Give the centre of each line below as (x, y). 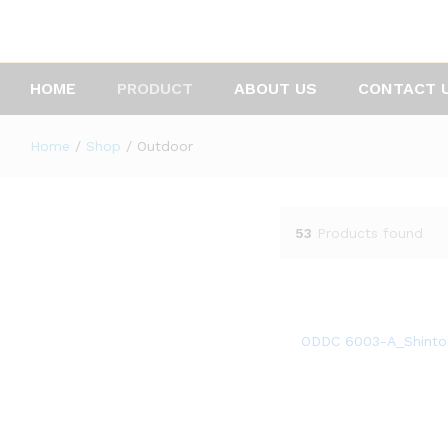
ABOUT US (275, 88)
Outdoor (165, 146)
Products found (369, 232)
